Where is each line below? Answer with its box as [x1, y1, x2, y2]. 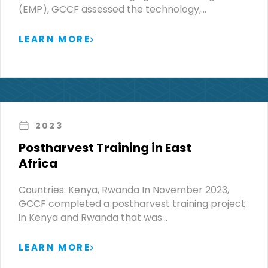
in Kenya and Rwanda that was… [19, 210, 167, 224]
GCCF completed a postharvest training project [19, 196, 245, 211]
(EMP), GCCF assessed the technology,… [19, 2, 206, 16]
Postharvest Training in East [19, 139, 191, 156]
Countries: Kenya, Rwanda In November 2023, [19, 182, 229, 197]
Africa [19, 154, 57, 172]
